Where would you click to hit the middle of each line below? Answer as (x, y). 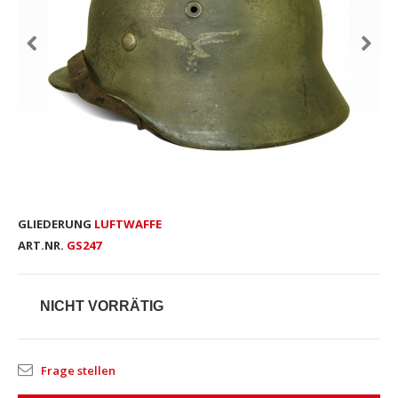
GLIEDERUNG (55, 224)
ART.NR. (41, 245)
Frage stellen (78, 370)
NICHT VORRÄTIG (102, 306)
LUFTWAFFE (128, 224)
